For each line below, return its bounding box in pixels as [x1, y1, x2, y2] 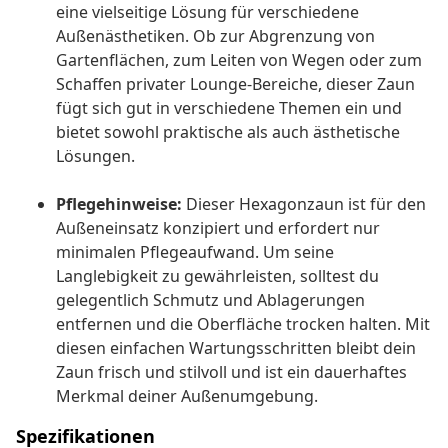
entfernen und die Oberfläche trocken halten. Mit [56, 313, 430, 336]
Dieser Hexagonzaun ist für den [182, 193, 426, 216]
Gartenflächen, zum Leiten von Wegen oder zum [56, 49, 422, 72]
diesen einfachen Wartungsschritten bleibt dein [56, 337, 416, 360]
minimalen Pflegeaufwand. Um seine [56, 241, 334, 264]
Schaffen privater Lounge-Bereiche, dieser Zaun [56, 73, 415, 96]
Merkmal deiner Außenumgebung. [56, 385, 318, 408]
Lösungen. [56, 145, 135, 168]
